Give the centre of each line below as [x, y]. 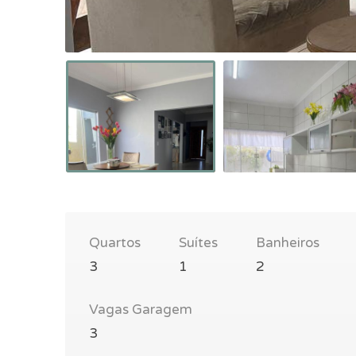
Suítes [198, 242]
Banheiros [288, 242]
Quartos [115, 242]
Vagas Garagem [141, 309]
